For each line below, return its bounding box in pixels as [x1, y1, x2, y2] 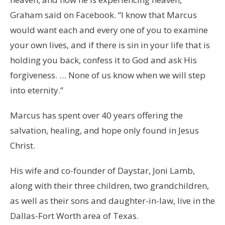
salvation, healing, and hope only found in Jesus [10, 124, 199, 136]
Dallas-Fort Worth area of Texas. [10, 209, 139, 221]
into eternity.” [10, 84, 63, 96]
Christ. [10, 139, 35, 151]
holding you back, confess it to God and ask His [10, 54, 197, 66]
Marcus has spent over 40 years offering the [10, 109, 183, 121]
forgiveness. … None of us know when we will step [10, 69, 205, 81]
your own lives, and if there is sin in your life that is [10, 39, 210, 51]
